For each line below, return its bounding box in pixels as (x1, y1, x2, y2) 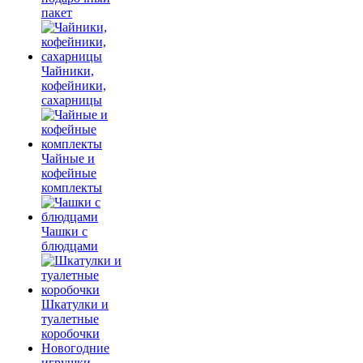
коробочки (41, 327, 100, 340)
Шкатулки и (41, 297, 109, 311)
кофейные (41, 166, 96, 180)
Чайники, (41, 64, 94, 78)
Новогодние (41, 341, 109, 355)
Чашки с (41, 224, 88, 238)
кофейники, (41, 79, 106, 92)
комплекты (41, 181, 102, 194)
